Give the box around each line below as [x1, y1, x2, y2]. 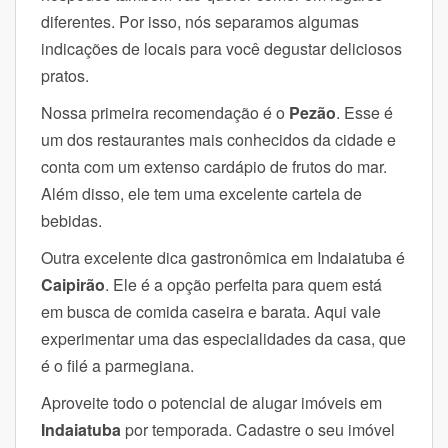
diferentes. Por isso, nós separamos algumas [41, 9, 359, 33]
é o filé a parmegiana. [41, 353, 198, 377]
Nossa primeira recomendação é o [41, 100, 289, 124]
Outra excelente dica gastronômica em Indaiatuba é [41, 245, 405, 269]
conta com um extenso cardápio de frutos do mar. [41, 154, 387, 178]
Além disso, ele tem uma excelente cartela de [41, 181, 362, 205]
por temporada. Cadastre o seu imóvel [125, 417, 395, 441]
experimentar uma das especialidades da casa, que [41, 326, 406, 350]
